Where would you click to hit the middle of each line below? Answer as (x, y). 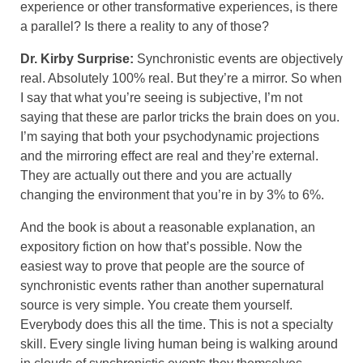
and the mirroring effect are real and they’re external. (169, 156)
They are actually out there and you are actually (156, 175)
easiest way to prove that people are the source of (162, 266)
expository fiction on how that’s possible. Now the (161, 246)
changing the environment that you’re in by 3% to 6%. (172, 194)
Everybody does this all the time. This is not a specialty (177, 324)
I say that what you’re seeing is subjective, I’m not (161, 97)
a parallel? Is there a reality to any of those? (145, 26)
